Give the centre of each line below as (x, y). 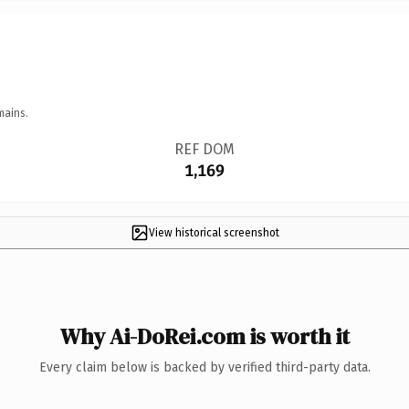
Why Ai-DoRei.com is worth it (204, 336)
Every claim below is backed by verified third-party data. (204, 367)
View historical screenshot (214, 232)
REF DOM (204, 149)
